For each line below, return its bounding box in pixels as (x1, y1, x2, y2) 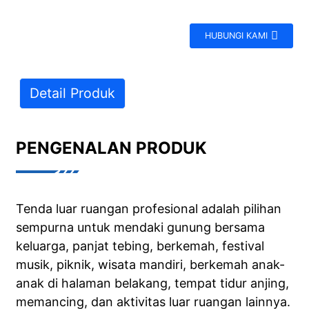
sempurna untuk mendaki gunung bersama (15, 220, 265, 235)
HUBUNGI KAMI (205, 30, 268, 41)
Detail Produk (29, 85, 115, 101)
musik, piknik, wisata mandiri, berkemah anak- (15, 257, 285, 272)
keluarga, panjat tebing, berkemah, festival (15, 239, 264, 254)
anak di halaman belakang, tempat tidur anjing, (15, 276, 289, 291)
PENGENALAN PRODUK (15, 138, 207, 158)
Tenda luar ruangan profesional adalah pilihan (15, 201, 281, 217)
